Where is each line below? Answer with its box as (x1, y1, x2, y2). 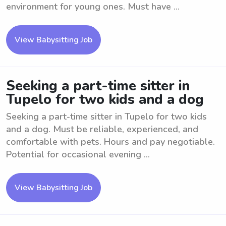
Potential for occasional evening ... (6, 148, 150, 160)
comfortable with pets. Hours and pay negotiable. (6, 136, 215, 148)
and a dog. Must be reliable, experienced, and (6, 123, 198, 135)
